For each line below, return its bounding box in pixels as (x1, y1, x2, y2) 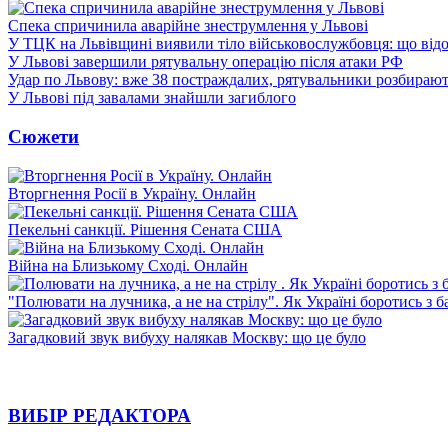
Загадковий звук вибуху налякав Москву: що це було (8, 328, 366, 346)
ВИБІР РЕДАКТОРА (8, 405, 191, 427)
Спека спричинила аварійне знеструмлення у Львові (8, 17, 368, 35)
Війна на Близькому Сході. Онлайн (8, 256, 248, 274)
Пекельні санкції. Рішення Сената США (8, 220, 282, 238)
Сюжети (8, 125, 79, 147)
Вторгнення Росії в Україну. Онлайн (8, 184, 256, 202)
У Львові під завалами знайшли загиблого (8, 89, 296, 107)
